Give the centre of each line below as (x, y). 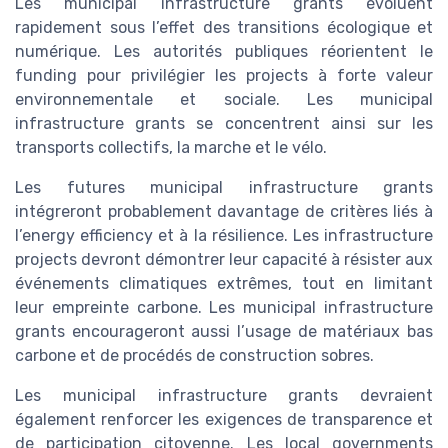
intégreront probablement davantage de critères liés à (224, 212)
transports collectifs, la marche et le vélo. (171, 148)
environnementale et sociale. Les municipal (224, 100)
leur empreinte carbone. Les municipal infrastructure (224, 308)
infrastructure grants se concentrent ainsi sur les (224, 124)
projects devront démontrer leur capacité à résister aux (224, 260)
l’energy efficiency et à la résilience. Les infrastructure (224, 236)
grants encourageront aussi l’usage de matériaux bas (224, 332)
